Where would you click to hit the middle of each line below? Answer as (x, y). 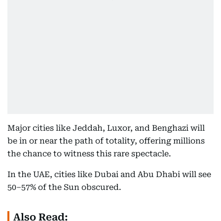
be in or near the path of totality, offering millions (106, 141)
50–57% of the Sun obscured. (64, 187)
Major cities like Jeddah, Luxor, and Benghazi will (106, 128)
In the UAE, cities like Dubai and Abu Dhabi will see (109, 175)
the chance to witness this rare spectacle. (89, 154)
